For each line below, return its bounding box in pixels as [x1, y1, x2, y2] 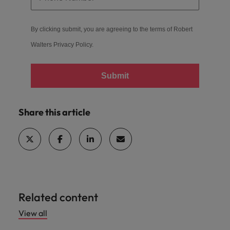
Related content [18, 190, 98, 204]
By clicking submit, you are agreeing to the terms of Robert [31, 26, 193, 33]
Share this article [18, 106, 90, 118]
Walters [31, 41, 53, 48]
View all [18, 208, 47, 218]
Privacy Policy [53, 41, 92, 48]
